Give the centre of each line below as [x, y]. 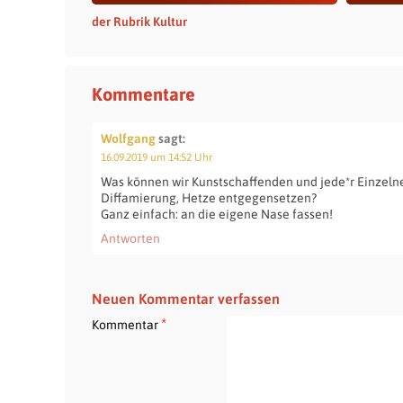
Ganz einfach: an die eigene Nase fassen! [217, 214]
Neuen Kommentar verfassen [186, 299]
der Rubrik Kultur [139, 22]
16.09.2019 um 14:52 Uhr [157, 157]
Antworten [130, 238]
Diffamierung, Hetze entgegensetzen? [209, 198]
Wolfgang [128, 139]
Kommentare [143, 94]
